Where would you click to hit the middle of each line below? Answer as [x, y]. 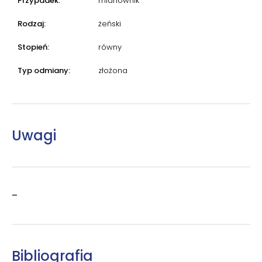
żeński [110, 23]
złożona [113, 70]
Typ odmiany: [44, 70]
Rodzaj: [32, 23]
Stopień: [33, 47]
